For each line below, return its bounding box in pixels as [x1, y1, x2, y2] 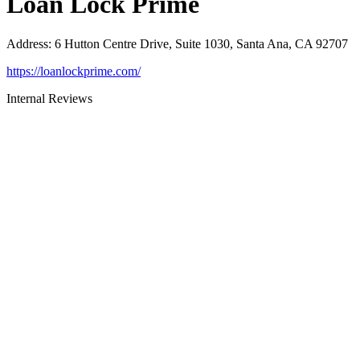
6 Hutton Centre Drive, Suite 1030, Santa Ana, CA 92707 [55, 36, 348, 51]
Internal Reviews [6, 91, 92, 105]
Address [6, 36, 48, 51]
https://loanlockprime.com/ [6, 63, 141, 78]
